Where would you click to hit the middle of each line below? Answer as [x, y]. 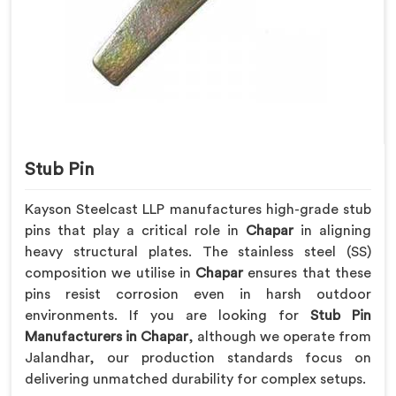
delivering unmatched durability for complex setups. [195, 379]
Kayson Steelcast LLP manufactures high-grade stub [198, 209]
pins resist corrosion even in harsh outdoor [198, 294]
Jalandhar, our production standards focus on [198, 358]
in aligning [336, 230]
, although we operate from [280, 336]
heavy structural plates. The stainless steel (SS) [198, 251]
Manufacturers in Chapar [107, 336]
